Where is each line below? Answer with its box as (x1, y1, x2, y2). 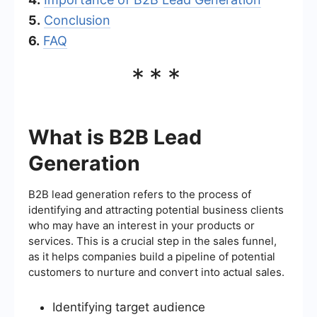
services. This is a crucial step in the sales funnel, (28, 234, 277, 248)
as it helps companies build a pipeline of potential (28, 249, 275, 263)
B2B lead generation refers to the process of (28, 187, 251, 201)
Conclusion (44, 12, 110, 28)
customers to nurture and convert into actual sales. (28, 265, 284, 279)
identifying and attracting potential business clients (28, 202, 284, 217)
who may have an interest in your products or (28, 218, 255, 232)
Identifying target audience (52, 299, 205, 314)
